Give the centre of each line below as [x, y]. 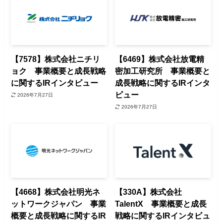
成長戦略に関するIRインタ [163, 83]
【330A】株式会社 [149, 192]
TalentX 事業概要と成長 [161, 203]
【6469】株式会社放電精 [160, 59]
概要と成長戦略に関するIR [59, 215]
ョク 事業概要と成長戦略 [59, 71]
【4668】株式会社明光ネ [56, 192]
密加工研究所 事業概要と [163, 71]
